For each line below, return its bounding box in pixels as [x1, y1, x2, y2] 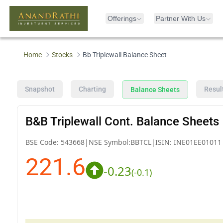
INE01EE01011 [173, 137, 222, 147]
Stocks [52, 51, 73, 59]
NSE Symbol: [88, 137, 130, 147]
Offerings [108, 14, 136, 22]
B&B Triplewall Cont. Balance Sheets [25, 114, 219, 128]
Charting [78, 85, 106, 93]
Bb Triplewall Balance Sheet [83, 51, 167, 59]
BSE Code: [25, 137, 61, 147]
